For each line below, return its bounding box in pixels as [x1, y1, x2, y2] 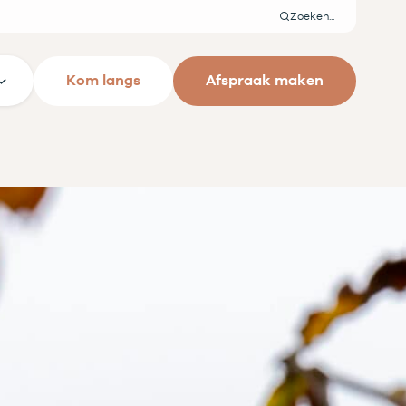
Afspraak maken [206, 72, 324, 89]
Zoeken [305, 14, 344, 28]
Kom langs [66, 72, 140, 89]
